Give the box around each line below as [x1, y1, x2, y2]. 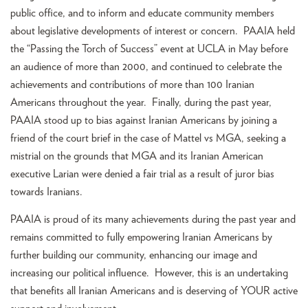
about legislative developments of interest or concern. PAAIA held [10, 25, 295, 36]
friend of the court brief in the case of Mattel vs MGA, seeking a [10, 132, 286, 144]
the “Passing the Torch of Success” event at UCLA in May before [10, 43, 288, 54]
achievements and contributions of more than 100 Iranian [10, 78, 254, 90]
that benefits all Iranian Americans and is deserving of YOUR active [10, 285, 298, 297]
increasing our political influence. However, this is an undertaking [10, 267, 288, 279]
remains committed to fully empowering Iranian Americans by [10, 232, 272, 243]
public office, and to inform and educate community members [10, 7, 274, 19]
